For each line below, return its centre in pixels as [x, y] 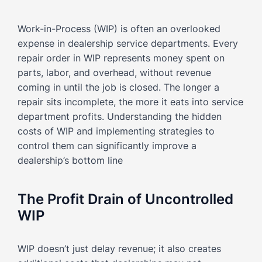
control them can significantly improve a [107, 145]
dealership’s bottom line [70, 160]
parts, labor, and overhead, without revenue [114, 72]
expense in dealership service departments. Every [128, 43]
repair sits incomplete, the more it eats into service [130, 101]
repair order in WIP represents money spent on [121, 58]
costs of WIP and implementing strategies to [116, 131]
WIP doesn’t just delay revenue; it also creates [119, 248]
